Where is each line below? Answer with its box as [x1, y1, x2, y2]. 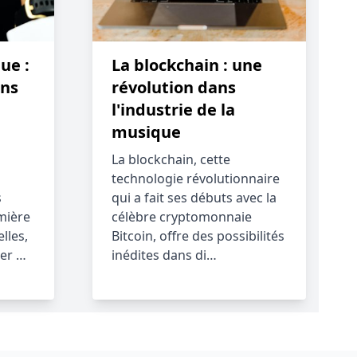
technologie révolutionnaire [112, 170, 280, 187]
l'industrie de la [112, 99, 235, 120]
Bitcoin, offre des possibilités [112, 227, 284, 245]
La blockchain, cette [112, 151, 230, 168]
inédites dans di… [112, 246, 217, 264]
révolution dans [112, 76, 236, 98]
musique [112, 121, 181, 143]
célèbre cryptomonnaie [112, 208, 252, 226]
